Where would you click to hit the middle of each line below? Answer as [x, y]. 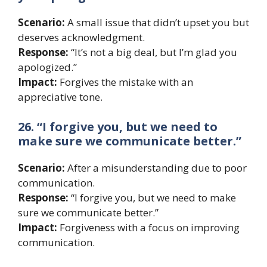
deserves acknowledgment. [81, 38]
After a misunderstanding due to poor [156, 167]
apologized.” [47, 67]
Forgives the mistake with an [125, 82]
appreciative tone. [60, 97]
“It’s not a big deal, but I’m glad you [153, 52]
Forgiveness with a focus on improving [148, 227]
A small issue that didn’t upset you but [157, 23]
